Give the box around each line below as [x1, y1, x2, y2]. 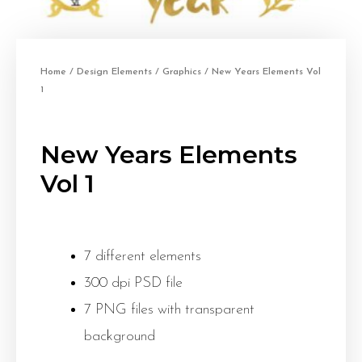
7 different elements [84, 249, 201, 264]
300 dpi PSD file [84, 276, 183, 291]
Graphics [162, 67, 201, 77]
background [84, 329, 155, 344]
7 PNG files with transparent [84, 302, 255, 318]
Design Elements [77, 67, 152, 77]
